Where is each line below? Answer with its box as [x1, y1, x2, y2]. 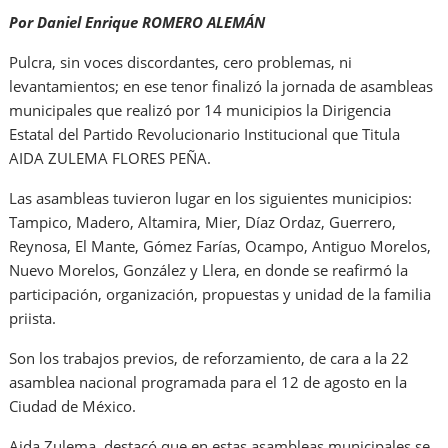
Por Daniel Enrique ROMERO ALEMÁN [9, 12, 266, 33]
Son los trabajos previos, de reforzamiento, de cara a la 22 [9, 348, 410, 369]
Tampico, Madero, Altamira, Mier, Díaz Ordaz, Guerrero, [9, 212, 397, 233]
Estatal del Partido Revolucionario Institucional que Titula [9, 124, 401, 145]
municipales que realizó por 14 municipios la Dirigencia [9, 100, 392, 121]
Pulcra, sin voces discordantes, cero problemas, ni [9, 52, 353, 73]
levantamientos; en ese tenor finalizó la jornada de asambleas [9, 76, 434, 97]
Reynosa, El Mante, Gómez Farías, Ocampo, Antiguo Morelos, [9, 236, 432, 257]
